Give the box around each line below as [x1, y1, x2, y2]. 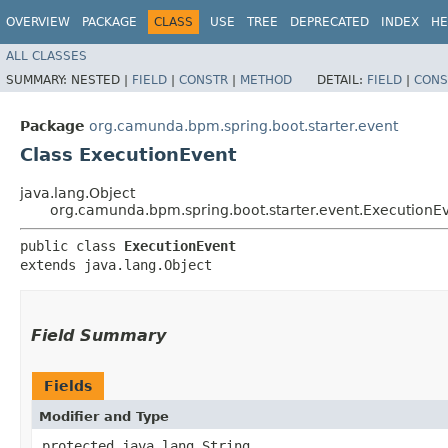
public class [20, 237, 124, 254]
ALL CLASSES [6, 48, 87, 63]
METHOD [240, 72, 292, 87]
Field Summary [31, 325, 166, 345]
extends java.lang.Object [20, 256, 212, 273]
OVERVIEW [6, 15, 70, 29]
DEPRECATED [290, 15, 369, 29]
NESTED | [71, 72, 132, 87]
